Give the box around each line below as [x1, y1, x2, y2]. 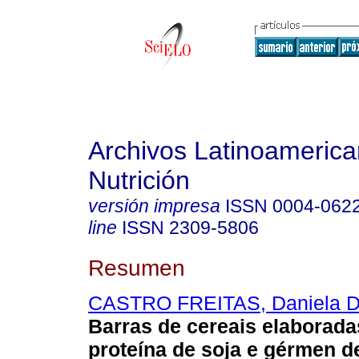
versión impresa [88, 196, 220, 216]
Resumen [88, 254, 185, 280]
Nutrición [88, 166, 190, 195]
